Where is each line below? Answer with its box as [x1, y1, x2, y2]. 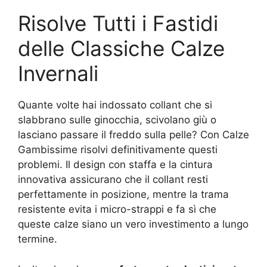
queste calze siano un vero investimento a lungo [18, 218, 249, 230]
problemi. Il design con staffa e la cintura [18, 159, 213, 170]
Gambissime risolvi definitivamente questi [18, 144, 218, 156]
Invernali [18, 61, 98, 86]
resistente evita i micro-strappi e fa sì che [18, 203, 216, 215]
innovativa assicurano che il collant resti [18, 173, 208, 185]
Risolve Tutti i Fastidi [18, 11, 218, 36]
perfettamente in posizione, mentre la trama [18, 188, 229, 200]
